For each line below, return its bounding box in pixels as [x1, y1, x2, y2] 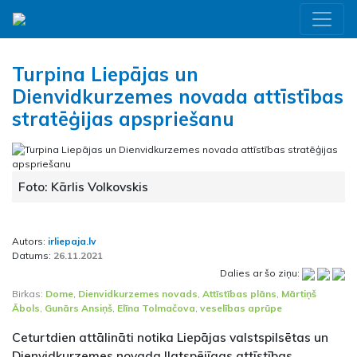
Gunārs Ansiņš [45, 302, 112, 314]
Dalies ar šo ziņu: [220, 267, 302, 279]
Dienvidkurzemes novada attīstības [12, 84, 343, 108]
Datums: [12, 249, 53, 261]
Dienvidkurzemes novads [78, 288, 198, 300]
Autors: [12, 235, 48, 247]
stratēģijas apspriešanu [12, 107, 234, 131]
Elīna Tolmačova [117, 302, 195, 314]
